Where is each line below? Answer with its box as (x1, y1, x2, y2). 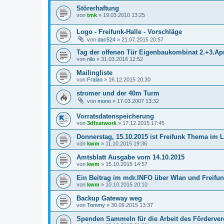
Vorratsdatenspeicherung (76, 112, 154, 120)
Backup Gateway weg (76, 194, 142, 202)
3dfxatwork (87, 120, 116, 126)
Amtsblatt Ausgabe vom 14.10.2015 (76, 153, 184, 161)
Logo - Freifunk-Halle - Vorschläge (76, 27, 182, 35)
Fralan (87, 76, 102, 82)
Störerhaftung (76, 4, 119, 12)
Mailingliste (76, 68, 112, 76)
